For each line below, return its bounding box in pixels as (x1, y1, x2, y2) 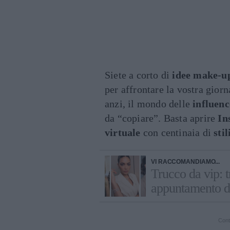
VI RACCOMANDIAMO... (151, 158, 220, 165)
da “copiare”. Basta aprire (105, 112, 218, 124)
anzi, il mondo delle (105, 98, 193, 109)
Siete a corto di (105, 69, 172, 81)
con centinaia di (140, 127, 214, 138)
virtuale (105, 127, 141, 138)
